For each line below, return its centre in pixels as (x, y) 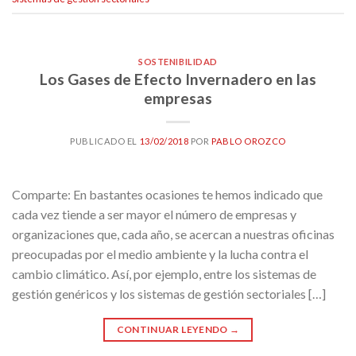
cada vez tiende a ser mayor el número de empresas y (154, 215)
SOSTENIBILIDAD (178, 61)
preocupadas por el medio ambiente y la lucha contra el (160, 254)
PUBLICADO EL (105, 141)
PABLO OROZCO (248, 141)
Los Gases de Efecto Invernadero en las (178, 79)
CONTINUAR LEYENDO (173, 330)
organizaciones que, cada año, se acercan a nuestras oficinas (173, 234)
